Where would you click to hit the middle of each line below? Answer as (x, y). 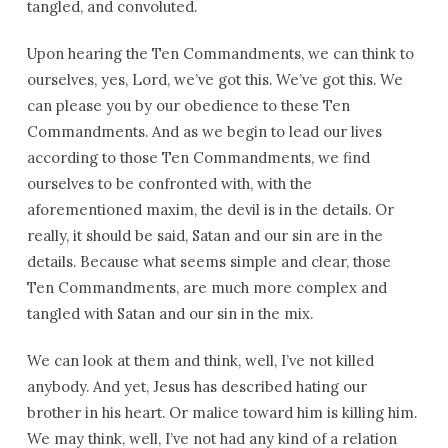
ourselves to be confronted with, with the (169, 183)
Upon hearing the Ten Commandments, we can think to (220, 53)
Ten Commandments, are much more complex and (206, 287)
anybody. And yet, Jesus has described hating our (196, 386)
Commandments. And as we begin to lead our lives (204, 131)
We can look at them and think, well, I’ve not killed (200, 360)
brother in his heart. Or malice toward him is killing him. (221, 412)
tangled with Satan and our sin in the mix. (169, 313)
